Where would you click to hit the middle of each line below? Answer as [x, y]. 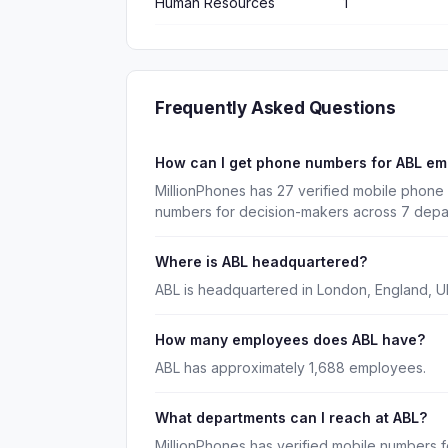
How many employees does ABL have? [290, 339]
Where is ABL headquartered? [261, 261]
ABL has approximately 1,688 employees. [290, 367]
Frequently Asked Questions [275, 108]
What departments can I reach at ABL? [291, 417]
